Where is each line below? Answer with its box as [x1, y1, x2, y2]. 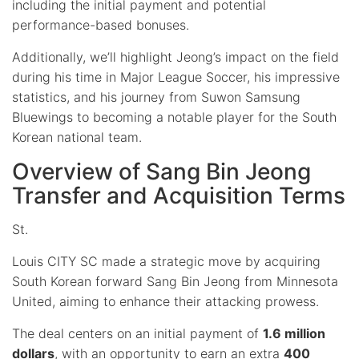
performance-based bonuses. [12, 16, 189, 33]
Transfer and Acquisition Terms [12, 181, 345, 209]
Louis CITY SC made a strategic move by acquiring [12, 252, 321, 269]
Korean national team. [12, 128, 142, 145]
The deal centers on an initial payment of [12, 325, 263, 341]
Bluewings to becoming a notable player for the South [12, 108, 337, 125]
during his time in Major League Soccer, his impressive [12, 68, 340, 85]
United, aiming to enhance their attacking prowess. [12, 292, 319, 309]
